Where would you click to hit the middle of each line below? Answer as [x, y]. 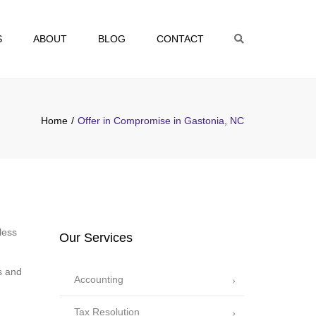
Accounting [98, 279]
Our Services [96, 237]
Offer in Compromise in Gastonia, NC [161, 121]
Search [258, 38]
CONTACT [180, 39]
